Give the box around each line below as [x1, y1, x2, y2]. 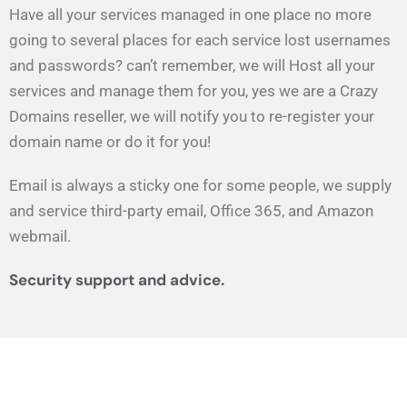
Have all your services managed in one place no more [9, 5, 372, 24]
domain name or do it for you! [9, 133, 211, 151]
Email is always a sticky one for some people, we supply [9, 176, 392, 194]
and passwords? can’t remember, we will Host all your [9, 56, 375, 74]
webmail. [9, 227, 71, 245]
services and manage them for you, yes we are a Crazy [9, 82, 378, 100]
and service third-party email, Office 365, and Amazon [9, 202, 373, 220]
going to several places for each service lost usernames [9, 31, 391, 49]
